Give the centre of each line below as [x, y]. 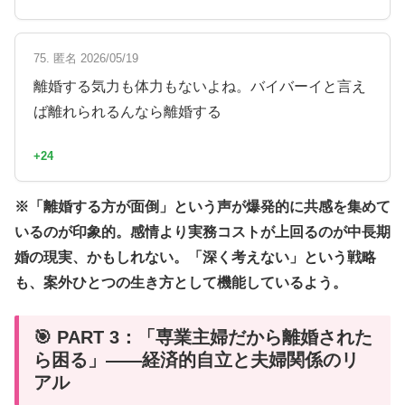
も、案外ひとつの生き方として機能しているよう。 [181, 282]
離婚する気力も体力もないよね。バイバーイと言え [200, 87]
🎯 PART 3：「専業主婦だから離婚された [203, 338]
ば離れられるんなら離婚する [127, 112]
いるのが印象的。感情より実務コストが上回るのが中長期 [202, 231]
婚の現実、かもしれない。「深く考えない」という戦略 [195, 257]
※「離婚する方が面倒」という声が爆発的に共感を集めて [202, 206]
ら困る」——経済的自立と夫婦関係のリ [196, 360]
